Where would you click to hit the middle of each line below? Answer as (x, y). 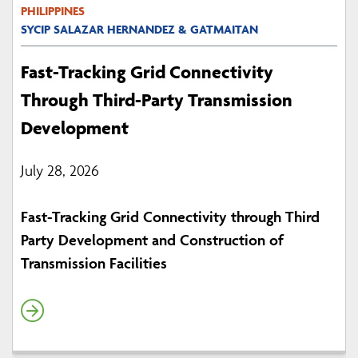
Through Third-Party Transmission (157, 100)
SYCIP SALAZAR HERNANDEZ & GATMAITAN (139, 30)
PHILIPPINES (53, 11)
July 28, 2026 (60, 171)
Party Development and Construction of (152, 240)
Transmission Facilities (94, 263)
